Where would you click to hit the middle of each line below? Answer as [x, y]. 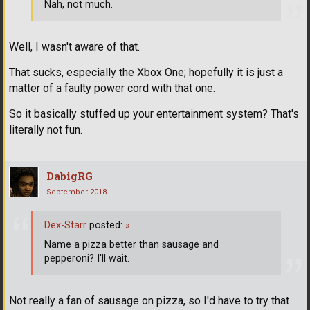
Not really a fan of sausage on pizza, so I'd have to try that [149, 300]
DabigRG [70, 175]
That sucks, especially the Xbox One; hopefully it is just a [146, 72]
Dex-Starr [65, 226]
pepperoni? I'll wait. [87, 259]
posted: [106, 226]
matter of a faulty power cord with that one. [112, 88]
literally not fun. [46, 129]
